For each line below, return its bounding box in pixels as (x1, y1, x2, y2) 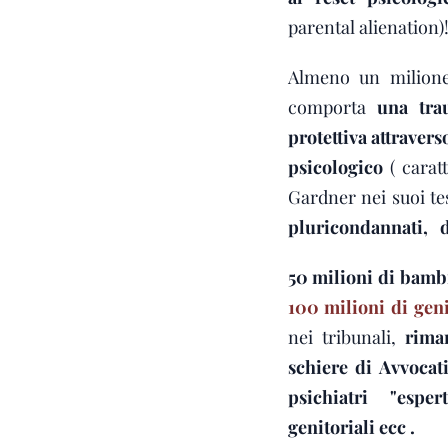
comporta (287, 94, 377, 119)
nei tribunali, (287, 324, 405, 349)
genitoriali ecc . (287, 414, 415, 439)
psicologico (287, 154, 383, 179)
